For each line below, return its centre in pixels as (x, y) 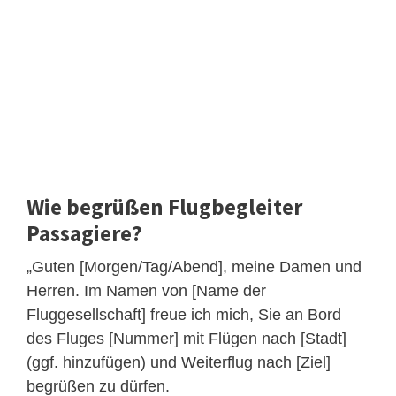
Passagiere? (84, 233)
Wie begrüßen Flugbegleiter (164, 206)
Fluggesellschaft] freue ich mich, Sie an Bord (184, 314)
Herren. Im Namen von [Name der (146, 290)
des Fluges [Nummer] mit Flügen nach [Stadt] (187, 338)
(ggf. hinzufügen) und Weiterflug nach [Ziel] (179, 362)
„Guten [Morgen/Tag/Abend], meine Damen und (194, 267)
